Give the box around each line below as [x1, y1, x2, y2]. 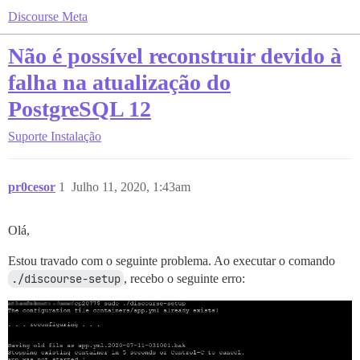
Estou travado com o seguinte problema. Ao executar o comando [8, 254, 335, 268]
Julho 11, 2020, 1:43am [72, 180, 190, 194]
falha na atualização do [8, 70, 231, 95]
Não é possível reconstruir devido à [8, 43, 342, 68]
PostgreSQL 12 [8, 96, 151, 121]
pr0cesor [8, 180, 55, 194]
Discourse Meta [8, 10, 88, 23]
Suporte [8, 129, 47, 143]
